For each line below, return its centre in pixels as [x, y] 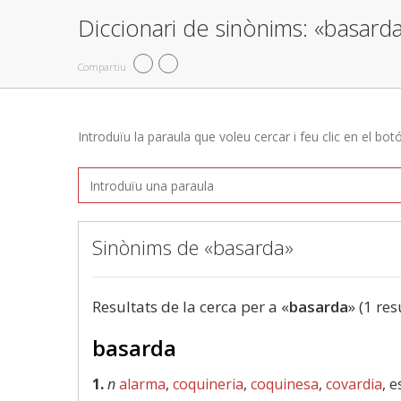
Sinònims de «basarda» [193, 247]
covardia [354, 384]
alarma [142, 384]
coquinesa [285, 384]
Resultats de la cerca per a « [191, 307]
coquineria [208, 384]
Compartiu [102, 66]
